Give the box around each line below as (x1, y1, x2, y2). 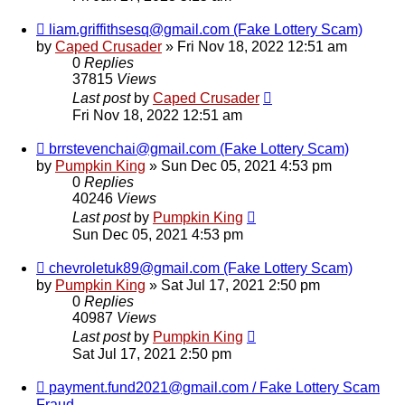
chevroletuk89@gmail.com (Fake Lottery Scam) (49, 260, 353, 277)
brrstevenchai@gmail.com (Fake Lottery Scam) (49, 141, 349, 157)
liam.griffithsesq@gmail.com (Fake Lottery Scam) (49, 22, 363, 38)
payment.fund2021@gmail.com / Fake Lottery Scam (49, 380, 380, 396)
